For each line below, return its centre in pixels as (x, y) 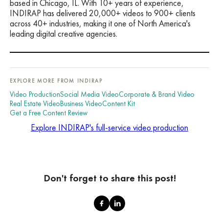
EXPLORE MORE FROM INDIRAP (56, 81)
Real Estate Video (35, 104)
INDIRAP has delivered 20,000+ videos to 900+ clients (103, 13)
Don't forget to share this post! (109, 178)
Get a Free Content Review (49, 113)
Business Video (81, 104)
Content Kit (119, 104)
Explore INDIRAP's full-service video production (109, 128)
